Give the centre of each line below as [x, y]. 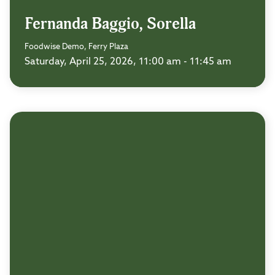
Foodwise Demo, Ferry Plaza [76, 47]
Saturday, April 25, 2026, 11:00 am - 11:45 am [128, 62]
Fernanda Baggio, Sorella [110, 24]
